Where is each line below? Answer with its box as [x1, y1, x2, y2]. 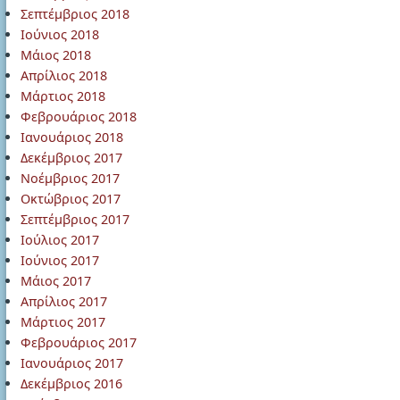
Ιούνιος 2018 [21, 26, 99, 43]
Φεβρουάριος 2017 [21, 334, 137, 351]
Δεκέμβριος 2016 [21, 375, 122, 392]
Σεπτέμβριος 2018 [21, 5, 129, 22]
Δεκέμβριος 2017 [21, 149, 122, 166]
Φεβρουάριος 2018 [21, 108, 137, 125]
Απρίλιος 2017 [21, 293, 107, 310]
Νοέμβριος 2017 [21, 170, 120, 187]
